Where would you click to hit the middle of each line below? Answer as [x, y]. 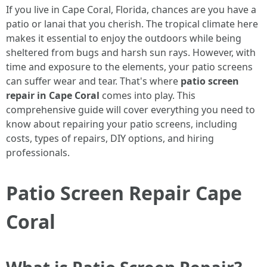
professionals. [38, 153]
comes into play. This [148, 95]
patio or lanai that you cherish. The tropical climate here [132, 24]
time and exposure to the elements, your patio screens [129, 67]
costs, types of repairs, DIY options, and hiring [110, 138]
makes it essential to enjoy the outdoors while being [124, 38]
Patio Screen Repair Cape [124, 193]
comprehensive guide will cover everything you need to [131, 110]
